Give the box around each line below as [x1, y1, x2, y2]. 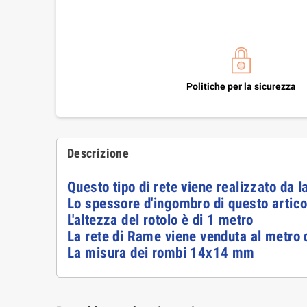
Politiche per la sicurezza [186, 81, 296, 93]
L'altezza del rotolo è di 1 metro [67, 212, 254, 229]
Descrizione [67, 146, 129, 161]
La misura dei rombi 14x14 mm [67, 245, 255, 262]
